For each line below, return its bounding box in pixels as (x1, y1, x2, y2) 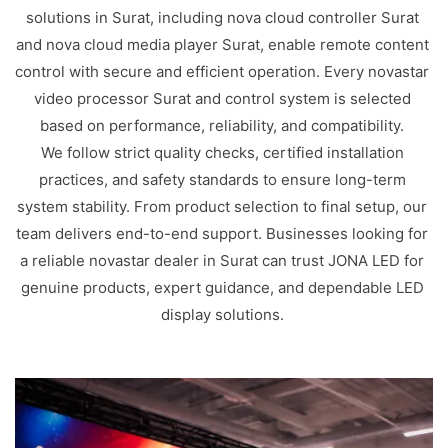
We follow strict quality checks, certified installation (40, 142, 404, 162)
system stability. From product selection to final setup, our (17, 196, 428, 216)
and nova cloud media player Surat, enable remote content (15, 34, 429, 54)
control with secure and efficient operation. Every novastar (15, 61, 430, 81)
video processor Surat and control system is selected (33, 88, 411, 108)
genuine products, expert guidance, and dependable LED (20, 277, 424, 297)
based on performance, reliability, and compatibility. (40, 115, 405, 135)
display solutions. (160, 304, 284, 324)
